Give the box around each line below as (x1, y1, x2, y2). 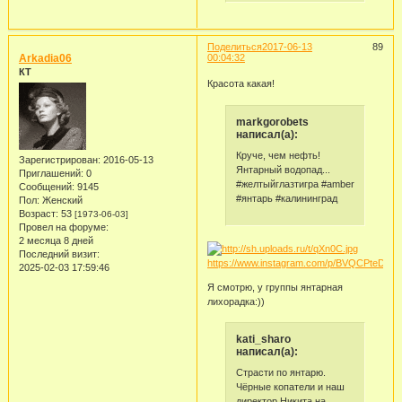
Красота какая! (206, 78, 275, 90)
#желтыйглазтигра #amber (235, 179, 354, 190)
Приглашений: (18, 168, 83, 179)
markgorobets (235, 115, 309, 128)
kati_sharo (235, 332, 291, 345)
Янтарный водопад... (235, 164, 330, 176)
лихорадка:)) (206, 295, 265, 307)
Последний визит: (18, 249, 100, 260)
